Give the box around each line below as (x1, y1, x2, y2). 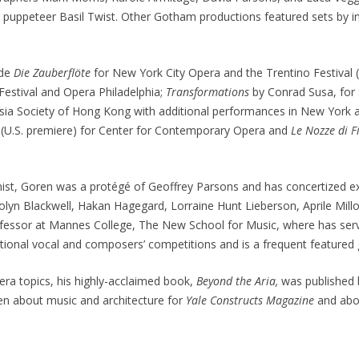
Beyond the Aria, (196, 273, 281, 288)
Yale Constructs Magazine (185, 292, 317, 308)
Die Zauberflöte (13, 65, 94, 80)
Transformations (165, 84, 252, 99)
